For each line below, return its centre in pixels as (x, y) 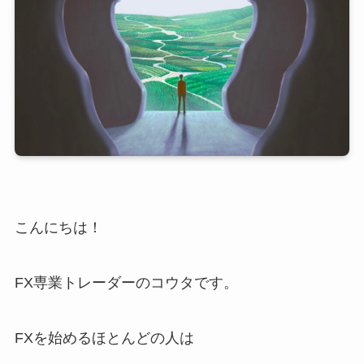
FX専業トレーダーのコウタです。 (126, 282)
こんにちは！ (58, 228)
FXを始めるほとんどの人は (104, 338)
